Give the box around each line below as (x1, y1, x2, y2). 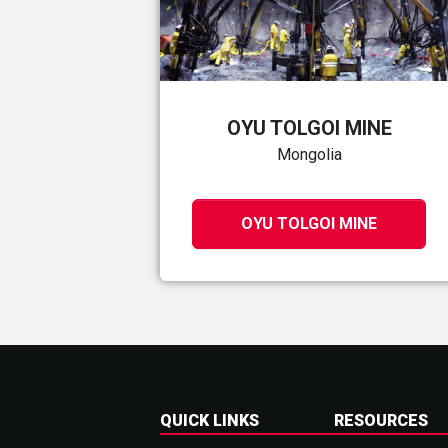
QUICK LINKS (160, 411, 259, 431)
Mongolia (276, 145, 342, 165)
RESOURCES (334, 411, 428, 431)
